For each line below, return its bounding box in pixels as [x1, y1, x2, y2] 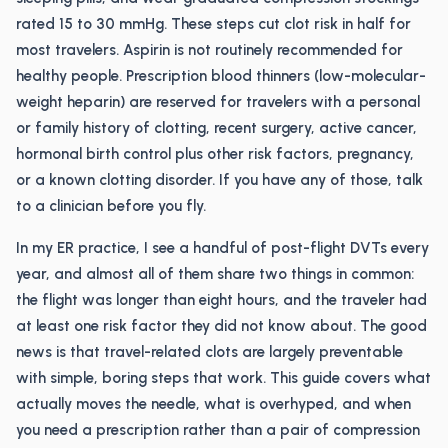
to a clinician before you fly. [16, 197, 206, 215]
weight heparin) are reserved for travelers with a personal [16, 93, 420, 111]
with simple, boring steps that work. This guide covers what [16, 369, 431, 387]
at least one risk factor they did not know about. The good [16, 317, 427, 335]
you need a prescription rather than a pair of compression [16, 421, 420, 439]
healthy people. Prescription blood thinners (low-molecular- [16, 67, 426, 85]
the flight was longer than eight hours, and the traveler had [16, 291, 427, 309]
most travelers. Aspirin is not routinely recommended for [16, 41, 403, 59]
